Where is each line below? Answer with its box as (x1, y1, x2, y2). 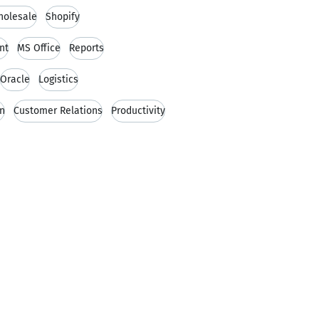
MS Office (17, 42, 61, 54)
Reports (69, 42, 104, 54)
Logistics (38, 73, 78, 85)
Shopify (46, 11, 80, 23)
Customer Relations (14, 105, 103, 117)
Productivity (111, 105, 165, 117)
